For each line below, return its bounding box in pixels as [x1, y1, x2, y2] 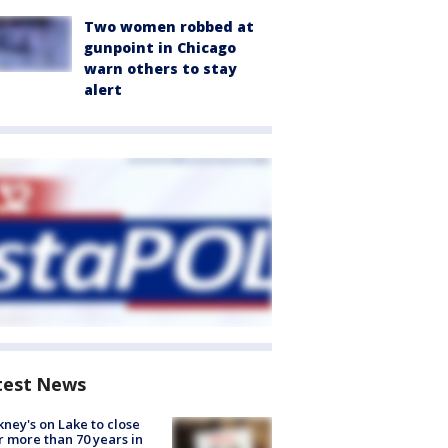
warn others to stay [84, 59, 237, 78]
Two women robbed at [84, 17, 254, 36]
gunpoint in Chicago [84, 38, 236, 57]
